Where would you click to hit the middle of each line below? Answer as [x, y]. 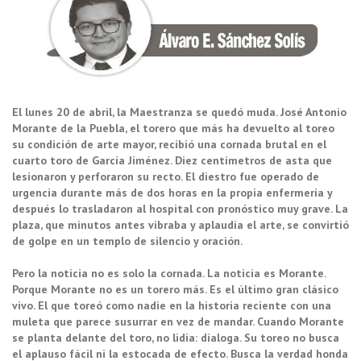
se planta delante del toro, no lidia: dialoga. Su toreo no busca [176, 337]
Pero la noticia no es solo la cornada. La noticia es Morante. [169, 273]
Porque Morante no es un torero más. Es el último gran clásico [175, 289]
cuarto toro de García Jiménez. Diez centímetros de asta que [172, 160]
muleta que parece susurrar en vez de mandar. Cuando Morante [178, 321]
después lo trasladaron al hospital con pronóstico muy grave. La [180, 208]
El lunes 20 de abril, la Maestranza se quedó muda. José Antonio [179, 112]
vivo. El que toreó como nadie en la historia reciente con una [172, 305]
